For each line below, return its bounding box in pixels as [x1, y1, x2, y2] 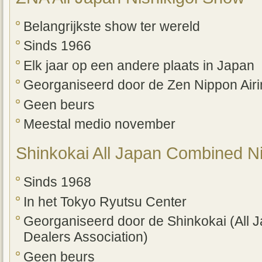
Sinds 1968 [23, 175, 91, 190]
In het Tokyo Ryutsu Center [23, 194, 187, 209]
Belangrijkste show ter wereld [23, 19, 200, 34]
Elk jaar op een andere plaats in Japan [23, 58, 254, 73]
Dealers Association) [23, 230, 148, 245]
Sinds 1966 [23, 39, 91, 54]
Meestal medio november [23, 117, 175, 132]
